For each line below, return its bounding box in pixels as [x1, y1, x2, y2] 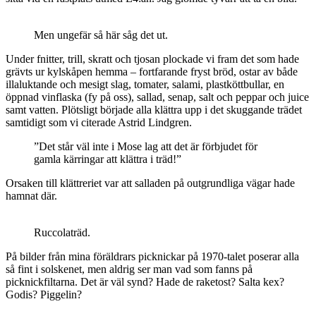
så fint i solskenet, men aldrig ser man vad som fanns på [6, 263, 253, 276]
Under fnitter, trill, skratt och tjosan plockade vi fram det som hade [6, 53, 299, 66]
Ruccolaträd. [34, 226, 90, 239]
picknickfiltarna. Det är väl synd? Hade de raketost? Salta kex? [6, 276, 284, 288]
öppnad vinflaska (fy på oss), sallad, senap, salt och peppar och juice [6, 91, 309, 104]
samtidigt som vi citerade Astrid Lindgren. [6, 116, 192, 129]
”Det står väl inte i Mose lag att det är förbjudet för [34, 140, 257, 153]
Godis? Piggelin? [6, 288, 82, 301]
